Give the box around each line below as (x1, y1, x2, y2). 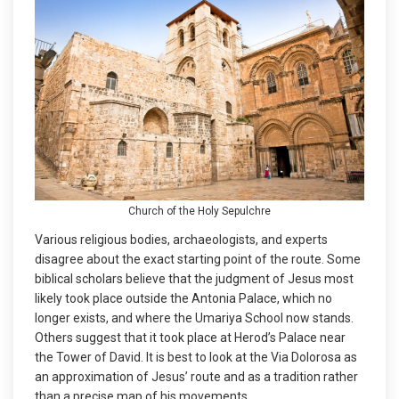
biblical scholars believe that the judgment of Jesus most (35, 272, 354, 287)
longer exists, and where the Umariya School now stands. (35, 311, 354, 326)
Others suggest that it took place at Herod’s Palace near (35, 330, 346, 346)
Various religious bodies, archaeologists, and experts (35, 232, 328, 248)
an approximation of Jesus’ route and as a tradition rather (35, 370, 358, 385)
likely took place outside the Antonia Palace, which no (35, 291, 332, 306)
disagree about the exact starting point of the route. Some (35, 252, 361, 267)
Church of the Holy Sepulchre (128, 205, 271, 218)
